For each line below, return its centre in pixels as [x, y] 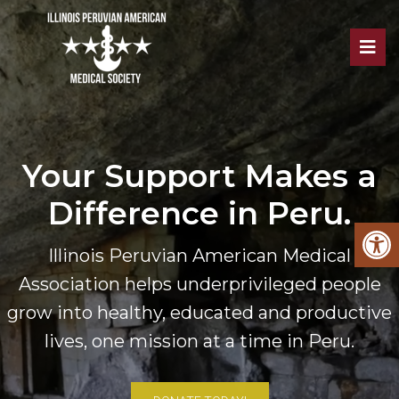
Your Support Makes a [199, 176]
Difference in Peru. [199, 213]
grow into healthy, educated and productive [199, 313]
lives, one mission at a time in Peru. [199, 341]
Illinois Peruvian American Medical [199, 256]
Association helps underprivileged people [199, 284]
